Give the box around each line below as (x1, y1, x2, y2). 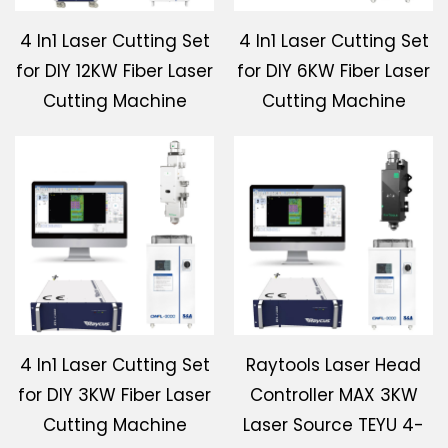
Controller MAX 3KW (249, 383, 418, 408)
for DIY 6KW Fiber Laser (237, 59, 430, 84)
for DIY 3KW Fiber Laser (18, 383, 211, 408)
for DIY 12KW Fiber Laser (16, 59, 213, 84)
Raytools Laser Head (246, 353, 421, 378)
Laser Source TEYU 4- (243, 413, 424, 438)
